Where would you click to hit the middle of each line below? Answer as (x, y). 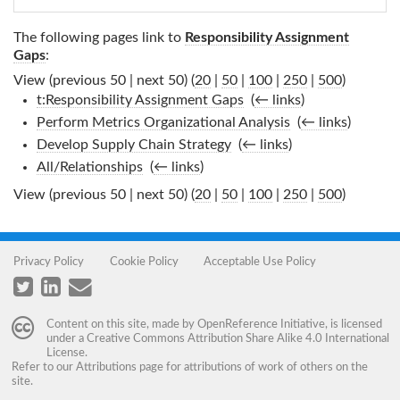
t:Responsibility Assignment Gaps (140, 100)
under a (66, 339)
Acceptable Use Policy (260, 261)
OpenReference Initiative (261, 325)
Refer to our (43, 367)
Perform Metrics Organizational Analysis (163, 122)
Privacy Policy (49, 261)
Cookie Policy (144, 261)
